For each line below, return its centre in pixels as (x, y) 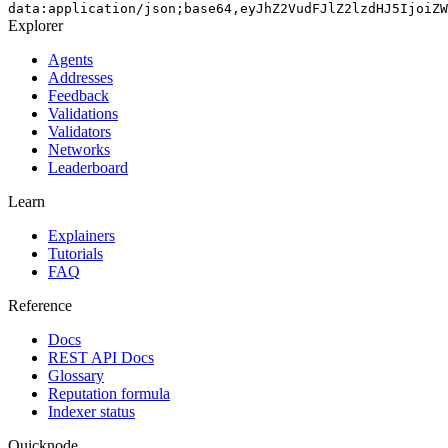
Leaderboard (88, 167)
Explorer (35, 25)
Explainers (81, 235)
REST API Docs (101, 357)
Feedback (78, 95)
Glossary (76, 375)
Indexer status (91, 411)
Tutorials (75, 253)
